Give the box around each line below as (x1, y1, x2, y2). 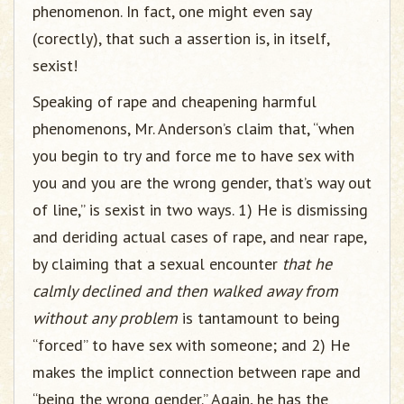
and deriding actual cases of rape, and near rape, (32, 226, 366, 247)
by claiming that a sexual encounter (32, 253, 282, 274)
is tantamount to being (178, 308, 340, 328)
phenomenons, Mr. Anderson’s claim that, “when (32, 118, 354, 139)
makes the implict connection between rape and (32, 362, 361, 382)
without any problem (32, 308, 178, 328)
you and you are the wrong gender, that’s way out (32, 172, 372, 193)
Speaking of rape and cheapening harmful (32, 91, 317, 112)
